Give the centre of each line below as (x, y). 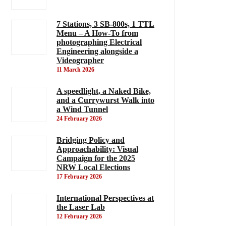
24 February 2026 (79, 119)
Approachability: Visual (97, 149)
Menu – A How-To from (97, 33)
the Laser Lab (81, 207)
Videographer (80, 60)
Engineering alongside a (97, 51)
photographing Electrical (99, 42)
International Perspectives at (105, 198)
